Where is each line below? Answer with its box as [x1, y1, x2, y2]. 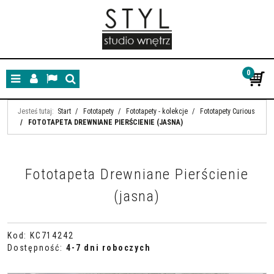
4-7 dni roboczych [66, 243, 151, 253]
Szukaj [69, 79, 93, 89]
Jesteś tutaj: [18, 107, 54, 116]
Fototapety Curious [200, 107, 255, 116]
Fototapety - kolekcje [126, 107, 188, 116]
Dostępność [7, 243, 60, 253]
